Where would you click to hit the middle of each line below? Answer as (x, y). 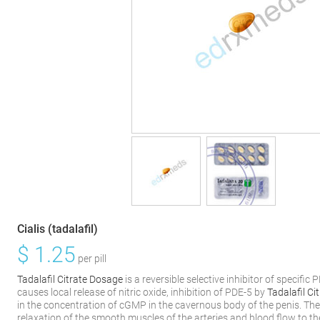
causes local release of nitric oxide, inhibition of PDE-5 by (142, 292)
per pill (91, 259)
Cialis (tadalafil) (58, 229)
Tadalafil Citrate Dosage (70, 279)
